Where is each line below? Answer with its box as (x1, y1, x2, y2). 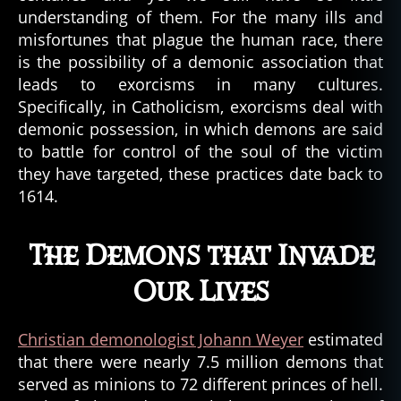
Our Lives (132, 273, 269, 311)
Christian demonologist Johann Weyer (18, 328, 303, 350)
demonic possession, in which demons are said (18, 117, 383, 140)
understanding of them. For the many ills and (18, 5, 383, 28)
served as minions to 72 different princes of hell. (18, 372, 383, 395)
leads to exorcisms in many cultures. (18, 73, 383, 95)
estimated (303, 328, 383, 350)
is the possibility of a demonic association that (18, 50, 383, 73)
